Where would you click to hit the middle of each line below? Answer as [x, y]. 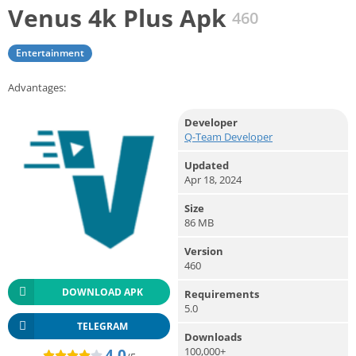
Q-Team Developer [228, 136]
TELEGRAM [102, 326]
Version [204, 251]
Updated [207, 165]
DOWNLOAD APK [102, 292]
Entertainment [50, 52]
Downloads [213, 337]
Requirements [222, 294]
